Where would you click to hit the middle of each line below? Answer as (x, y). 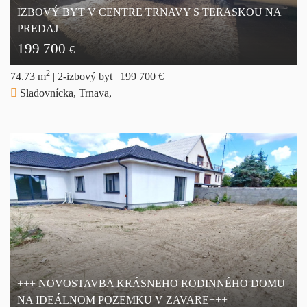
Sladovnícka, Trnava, (64, 93)
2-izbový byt (86, 76)
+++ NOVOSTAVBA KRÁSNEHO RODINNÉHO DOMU (151, 283)
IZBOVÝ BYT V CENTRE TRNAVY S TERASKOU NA (149, 12)
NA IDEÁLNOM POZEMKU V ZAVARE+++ (122, 299)
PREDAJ (38, 28)
